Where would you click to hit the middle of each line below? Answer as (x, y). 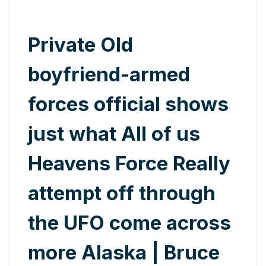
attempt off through (122, 193)
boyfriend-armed (109, 74)
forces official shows (128, 104)
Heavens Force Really (129, 163)
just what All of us (114, 133)
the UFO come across (129, 222)
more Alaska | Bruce (124, 252)
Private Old (80, 44)
